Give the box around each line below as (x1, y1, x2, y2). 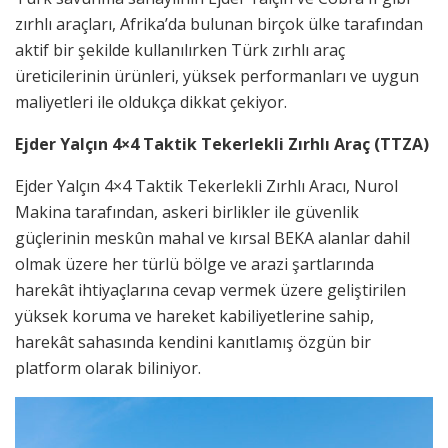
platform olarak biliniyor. (15, 357, 201, 380)
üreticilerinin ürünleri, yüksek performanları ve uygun (15, 65, 419, 88)
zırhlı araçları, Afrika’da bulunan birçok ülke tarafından (15, 13, 423, 36)
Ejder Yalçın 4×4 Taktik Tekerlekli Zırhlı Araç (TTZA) (15, 133, 429, 156)
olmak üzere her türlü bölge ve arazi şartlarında (15, 253, 374, 276)
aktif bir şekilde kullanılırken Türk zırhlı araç (15, 39, 345, 62)
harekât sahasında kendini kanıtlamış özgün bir (15, 331, 371, 354)
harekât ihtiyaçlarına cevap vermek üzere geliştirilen (15, 279, 406, 302)
